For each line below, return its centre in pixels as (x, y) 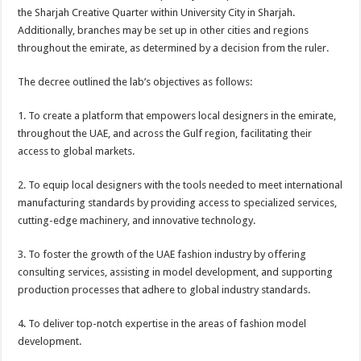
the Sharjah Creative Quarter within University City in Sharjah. (157, 12)
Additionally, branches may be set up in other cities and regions (164, 30)
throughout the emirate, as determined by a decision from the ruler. (174, 48)
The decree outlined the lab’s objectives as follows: (135, 81)
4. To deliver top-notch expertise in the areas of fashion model (162, 323)
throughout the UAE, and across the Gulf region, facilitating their (165, 133)
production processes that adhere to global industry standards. (164, 289)
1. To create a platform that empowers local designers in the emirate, (177, 115)
